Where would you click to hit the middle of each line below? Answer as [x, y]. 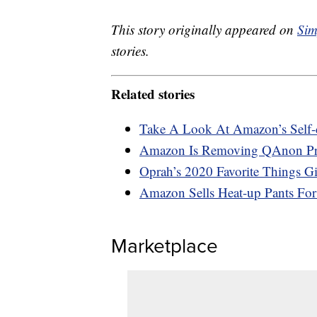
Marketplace [165, 246]
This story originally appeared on [204, 30]
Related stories [153, 93]
